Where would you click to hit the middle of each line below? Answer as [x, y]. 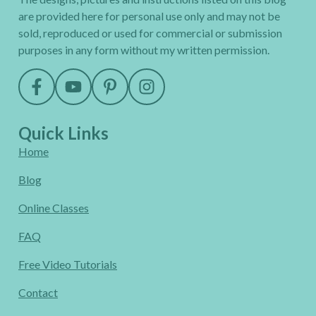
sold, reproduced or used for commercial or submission [150, 33]
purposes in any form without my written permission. [144, 50]
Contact [38, 293]
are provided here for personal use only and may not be [149, 16]
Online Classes [54, 208]
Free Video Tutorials [68, 265]
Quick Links [63, 133]
